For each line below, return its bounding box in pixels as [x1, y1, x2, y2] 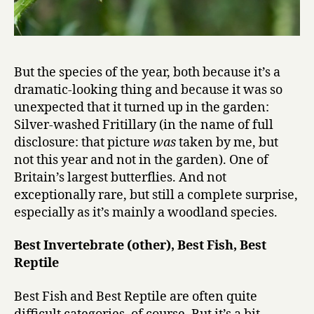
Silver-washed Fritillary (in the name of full [14, 116, 273, 133]
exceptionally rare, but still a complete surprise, [14, 186, 298, 203]
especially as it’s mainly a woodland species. [14, 204, 278, 221]
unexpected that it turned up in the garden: [14, 99, 269, 116]
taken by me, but [176, 134, 278, 151]
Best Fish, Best [177, 238, 266, 254]
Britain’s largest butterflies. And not [14, 169, 226, 186]
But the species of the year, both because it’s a [14, 64, 280, 81]
